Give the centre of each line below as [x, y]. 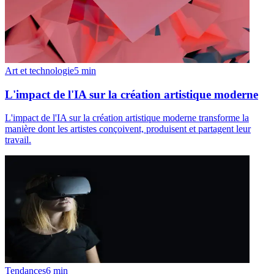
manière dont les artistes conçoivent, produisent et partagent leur [128, 129]
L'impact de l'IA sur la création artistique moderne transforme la [127, 118]
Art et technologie [39, 71]
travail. [18, 140]
